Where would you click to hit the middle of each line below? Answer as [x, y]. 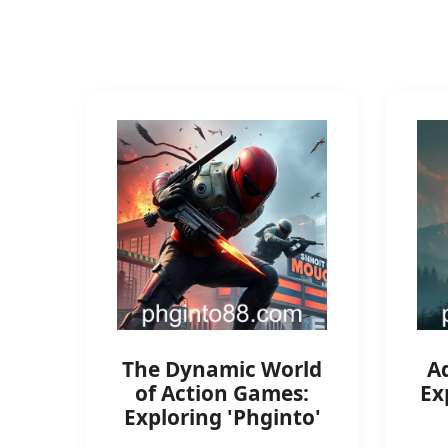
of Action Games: [222, 393]
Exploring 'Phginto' [222, 417]
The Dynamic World [222, 369]
